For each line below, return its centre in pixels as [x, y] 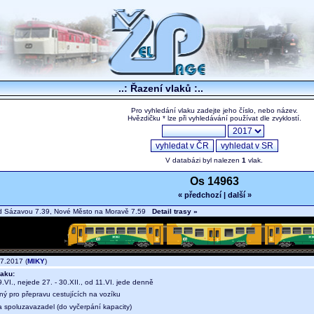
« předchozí [199, 195]
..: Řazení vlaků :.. [161, 88]
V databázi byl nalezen [204, 161]
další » [239, 195]
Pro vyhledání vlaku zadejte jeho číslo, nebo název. [214, 111]
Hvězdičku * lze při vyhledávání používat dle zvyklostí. [214, 118]
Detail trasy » [175, 212]
